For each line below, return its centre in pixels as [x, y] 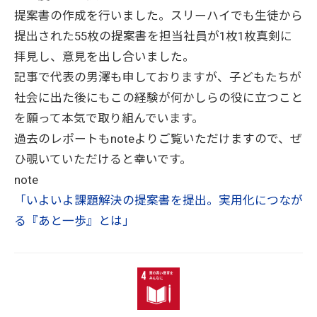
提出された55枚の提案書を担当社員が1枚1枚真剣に [153, 36]
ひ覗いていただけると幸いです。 [103, 160]
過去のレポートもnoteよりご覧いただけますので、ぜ [158, 139]
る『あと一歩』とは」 [74, 221]
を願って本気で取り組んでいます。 [109, 119]
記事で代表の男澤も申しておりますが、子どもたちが [158, 77]
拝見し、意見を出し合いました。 [104, 57]
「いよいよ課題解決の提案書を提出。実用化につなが [158, 201]
